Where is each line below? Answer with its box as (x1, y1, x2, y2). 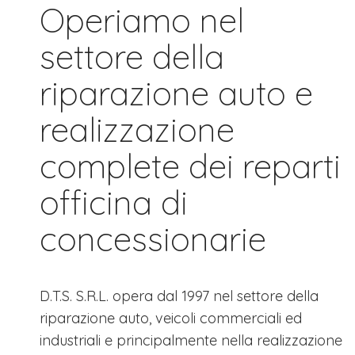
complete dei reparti (40, 145, 341, 188)
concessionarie (40, 218, 266, 261)
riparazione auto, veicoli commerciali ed (40, 309, 302, 328)
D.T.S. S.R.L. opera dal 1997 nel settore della (40, 287, 319, 306)
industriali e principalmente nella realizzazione (40, 331, 342, 350)
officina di (40, 181, 188, 224)
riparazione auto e (40, 72, 313, 115)
